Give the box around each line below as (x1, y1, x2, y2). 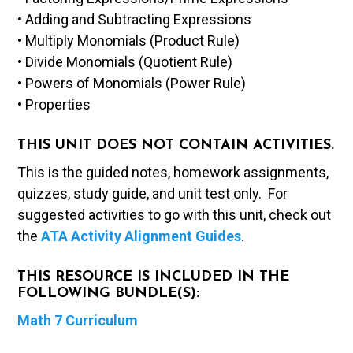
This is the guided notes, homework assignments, (17, 164, 329, 181)
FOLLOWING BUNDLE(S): (17, 286, 200, 302)
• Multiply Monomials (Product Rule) (17, 32, 240, 50)
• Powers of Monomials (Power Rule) (17, 75, 247, 92)
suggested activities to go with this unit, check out (17, 206, 332, 224)
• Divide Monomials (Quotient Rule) (17, 54, 233, 71)
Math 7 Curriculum (17, 312, 139, 329)
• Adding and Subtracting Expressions (17, 11, 252, 28)
